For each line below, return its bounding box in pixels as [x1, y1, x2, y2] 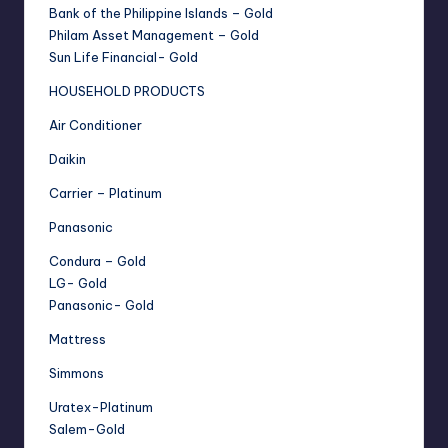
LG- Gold [49, 275, 107, 292]
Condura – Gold [49, 253, 146, 270]
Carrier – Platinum [49, 185, 162, 202]
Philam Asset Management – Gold [49, 27, 259, 44]
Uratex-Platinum [49, 399, 153, 416]
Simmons [49, 365, 104, 382]
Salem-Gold [49, 421, 125, 438]
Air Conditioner [49, 117, 142, 134]
